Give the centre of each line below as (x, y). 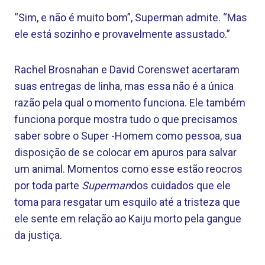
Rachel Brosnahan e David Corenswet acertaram (127, 70)
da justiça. (38, 235)
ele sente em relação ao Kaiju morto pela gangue (128, 219)
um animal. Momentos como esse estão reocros (128, 169)
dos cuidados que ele (181, 185)
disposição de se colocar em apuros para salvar (125, 152)
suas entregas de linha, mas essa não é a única (124, 86)
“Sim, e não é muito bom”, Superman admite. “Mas (131, 17)
